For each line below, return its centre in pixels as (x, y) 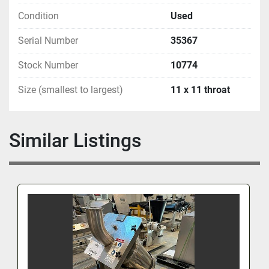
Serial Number (48, 40)
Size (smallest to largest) (71, 89)
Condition (38, 16)
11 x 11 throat (200, 89)
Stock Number (48, 65)
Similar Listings (81, 140)
